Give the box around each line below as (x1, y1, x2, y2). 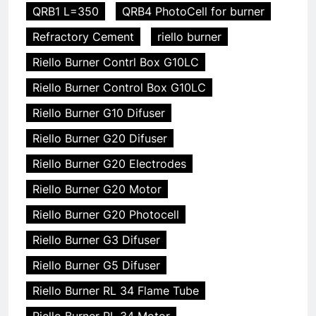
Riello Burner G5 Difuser (32, 257, 160, 272)
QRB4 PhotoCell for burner (122, 4, 265, 18)
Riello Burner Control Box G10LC (32, 80, 206, 95)
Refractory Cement (32, 29, 134, 44)
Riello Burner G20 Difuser (32, 130, 167, 145)
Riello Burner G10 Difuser (32, 105, 165, 120)
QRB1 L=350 (32, 4, 99, 18)
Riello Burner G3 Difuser (32, 232, 160, 247)
